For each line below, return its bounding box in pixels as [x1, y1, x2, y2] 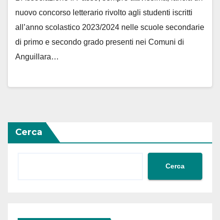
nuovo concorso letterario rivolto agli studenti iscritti [15, 8, 192, 17]
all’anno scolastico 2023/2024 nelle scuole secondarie [15, 23, 204, 32]
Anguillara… [15, 53, 59, 61]
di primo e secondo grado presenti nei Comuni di [15, 38, 184, 47]
